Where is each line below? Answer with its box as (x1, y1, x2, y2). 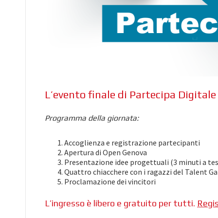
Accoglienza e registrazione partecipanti (64, 137, 200, 147)
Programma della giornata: (45, 113, 139, 123)
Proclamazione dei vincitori (64, 176, 156, 186)
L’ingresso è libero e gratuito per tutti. (45, 198, 197, 208)
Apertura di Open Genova (64, 147, 147, 157)
